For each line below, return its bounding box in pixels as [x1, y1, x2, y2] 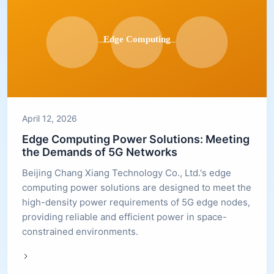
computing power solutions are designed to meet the [22, 181, 251, 193]
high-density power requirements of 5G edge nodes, [22, 196, 250, 208]
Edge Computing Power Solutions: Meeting [22, 132, 250, 146]
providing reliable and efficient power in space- [22, 210, 227, 223]
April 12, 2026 [22, 113, 77, 124]
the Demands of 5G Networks [22, 145, 177, 158]
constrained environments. [22, 225, 138, 237]
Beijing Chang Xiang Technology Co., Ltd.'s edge [22, 166, 231, 179]
